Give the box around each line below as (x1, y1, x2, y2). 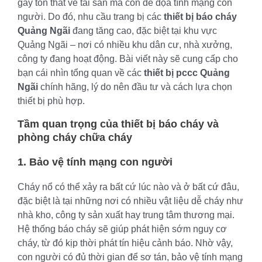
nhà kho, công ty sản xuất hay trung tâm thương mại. (18, 209, 235, 220)
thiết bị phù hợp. (18, 95, 85, 106)
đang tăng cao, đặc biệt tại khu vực (70, 25, 217, 36)
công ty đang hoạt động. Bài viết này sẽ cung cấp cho (18, 53, 238, 64)
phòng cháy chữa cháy (18, 131, 132, 143)
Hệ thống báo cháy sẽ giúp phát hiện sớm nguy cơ (18, 223, 227, 234)
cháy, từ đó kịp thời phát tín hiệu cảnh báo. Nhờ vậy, (18, 237, 233, 248)
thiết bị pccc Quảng (144, 67, 230, 78)
